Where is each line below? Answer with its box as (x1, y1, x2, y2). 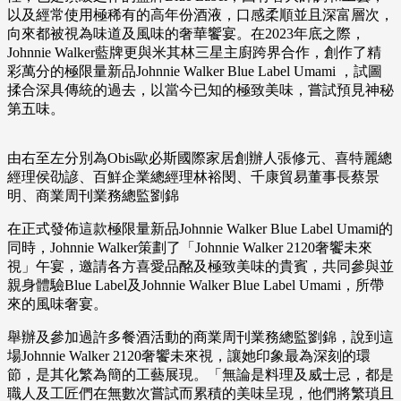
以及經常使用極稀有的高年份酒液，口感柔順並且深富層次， (7, 7, 394, 23)
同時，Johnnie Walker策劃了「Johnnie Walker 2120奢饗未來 (7, 240, 372, 256)
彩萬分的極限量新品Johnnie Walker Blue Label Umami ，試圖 (7, 64, 382, 80)
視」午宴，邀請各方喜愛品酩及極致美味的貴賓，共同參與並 (7, 259, 394, 275)
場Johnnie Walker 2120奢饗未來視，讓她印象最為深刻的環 (7, 348, 371, 364)
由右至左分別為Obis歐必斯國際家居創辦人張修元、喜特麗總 (7, 150, 392, 166)
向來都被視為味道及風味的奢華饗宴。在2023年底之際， (7, 26, 365, 42)
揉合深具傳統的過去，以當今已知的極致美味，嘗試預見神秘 (7, 82, 394, 98)
